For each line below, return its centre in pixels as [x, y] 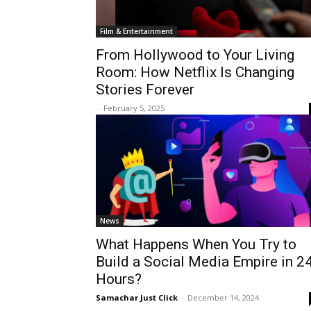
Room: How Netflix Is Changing [195, 72]
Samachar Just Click [137, 297]
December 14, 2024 [223, 297]
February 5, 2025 [134, 108]
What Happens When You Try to [196, 244]
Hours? [119, 279]
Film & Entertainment [136, 31]
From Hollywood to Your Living [195, 55]
